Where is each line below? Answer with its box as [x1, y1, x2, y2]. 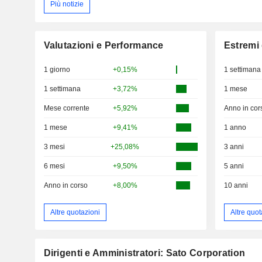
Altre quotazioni [50, 208, 100, 216]
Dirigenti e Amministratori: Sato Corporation [43, 248, 246, 258]
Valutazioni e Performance [43, 40, 164, 50]
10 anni [223, 181, 248, 189]
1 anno [223, 123, 246, 132]
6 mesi [43, 161, 65, 170]
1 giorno [43, 65, 70, 74]
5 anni [223, 161, 244, 170]
